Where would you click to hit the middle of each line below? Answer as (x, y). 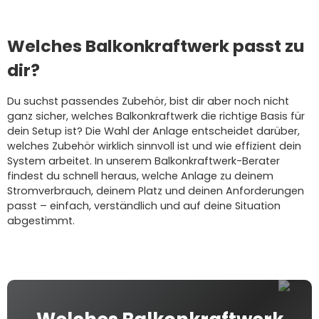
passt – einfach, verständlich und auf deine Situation (144, 206)
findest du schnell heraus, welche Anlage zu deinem (140, 176)
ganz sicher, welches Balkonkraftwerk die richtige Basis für (156, 116)
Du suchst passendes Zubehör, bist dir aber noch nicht (148, 101)
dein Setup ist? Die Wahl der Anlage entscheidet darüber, (153, 131)
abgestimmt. (41, 221)
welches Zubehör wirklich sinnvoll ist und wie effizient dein (154, 146)
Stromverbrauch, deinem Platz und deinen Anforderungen (156, 191)
